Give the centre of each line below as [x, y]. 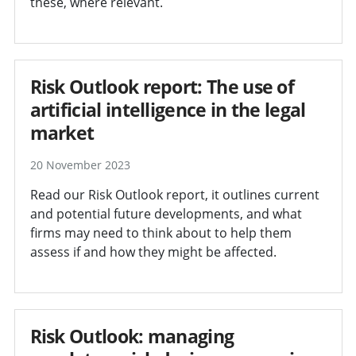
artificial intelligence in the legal [168, 109]
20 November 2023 [80, 164]
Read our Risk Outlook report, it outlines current [174, 194]
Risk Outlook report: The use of [162, 86]
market [62, 132]
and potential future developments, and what [166, 213]
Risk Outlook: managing [132, 336]
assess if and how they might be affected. [153, 252]
